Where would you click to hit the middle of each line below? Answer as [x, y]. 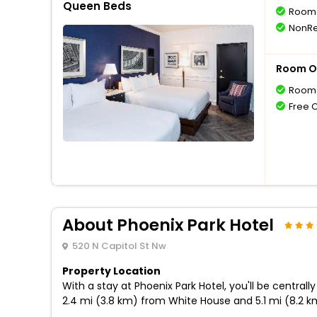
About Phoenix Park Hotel [168, 225]
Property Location [111, 271]
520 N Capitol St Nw [119, 246]
